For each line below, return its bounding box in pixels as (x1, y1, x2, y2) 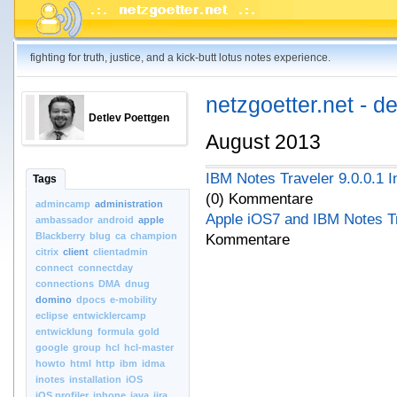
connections (35, 278, 94, 289)
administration (95, 198, 163, 209)
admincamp (35, 198, 90, 209)
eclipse (35, 310, 68, 321)
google (35, 342, 68, 353)
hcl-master (124, 342, 174, 353)
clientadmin (93, 246, 148, 257)
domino (35, 294, 72, 305)
